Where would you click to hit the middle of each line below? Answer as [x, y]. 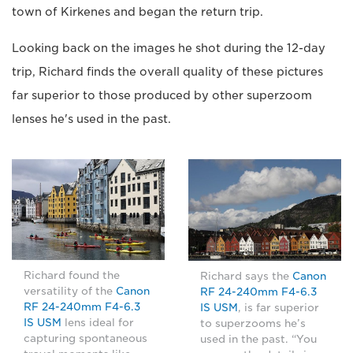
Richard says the [246, 277]
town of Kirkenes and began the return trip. [137, 12]
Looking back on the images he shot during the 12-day [169, 48]
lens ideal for [98, 323]
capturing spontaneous [85, 339]
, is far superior [279, 308]
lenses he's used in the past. [91, 119]
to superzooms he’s [253, 324]
